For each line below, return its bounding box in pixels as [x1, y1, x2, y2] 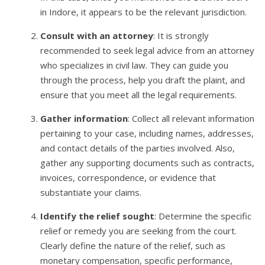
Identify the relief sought [40, 210, 155, 222]
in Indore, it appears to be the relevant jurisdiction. [40, 6, 247, 18]
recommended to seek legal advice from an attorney [40, 44, 255, 57]
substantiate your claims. [40, 186, 142, 199]
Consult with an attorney [40, 30, 154, 42]
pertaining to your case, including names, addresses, [40, 127, 254, 140]
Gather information [40, 112, 128, 125]
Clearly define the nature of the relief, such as [40, 240, 226, 252]
